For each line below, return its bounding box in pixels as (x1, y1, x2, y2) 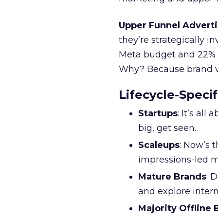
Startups (138, 108, 178, 119)
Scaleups (138, 140, 180, 150)
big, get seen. (138, 123, 196, 133)
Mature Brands (138, 171, 206, 182)
